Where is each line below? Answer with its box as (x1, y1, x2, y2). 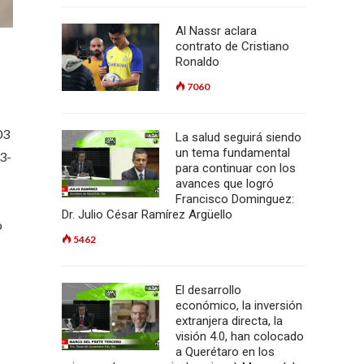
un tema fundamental (175, 145, 290, 160)
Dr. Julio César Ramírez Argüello (62, 207, 232, 222)
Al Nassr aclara (175, 24, 257, 38)
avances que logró (175, 176, 274, 191)
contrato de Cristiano (175, 39, 289, 54)
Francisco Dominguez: (175, 192, 294, 206)
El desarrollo (175, 283, 241, 297)
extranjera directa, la (175, 314, 283, 328)
